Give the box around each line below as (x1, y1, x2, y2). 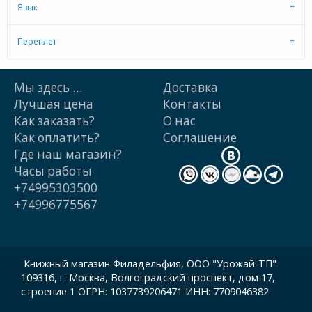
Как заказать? (14, 112, 95, 129)
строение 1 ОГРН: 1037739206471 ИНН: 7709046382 (21, 284, 269, 298)
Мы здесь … (14, 79, 82, 95)
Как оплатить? (14, 129, 100, 146)
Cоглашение (163, 129, 237, 146)
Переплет (17, 35, 57, 47)
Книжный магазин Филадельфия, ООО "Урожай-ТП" (21, 256, 276, 270)
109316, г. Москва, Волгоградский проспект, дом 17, (21, 270, 275, 284)
